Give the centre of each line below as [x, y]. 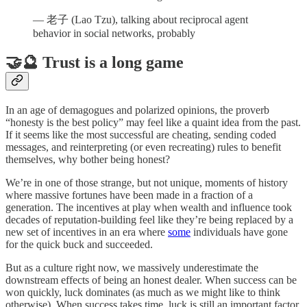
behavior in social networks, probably [114, 34]
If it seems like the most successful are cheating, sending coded [141, 135]
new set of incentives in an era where [87, 232]
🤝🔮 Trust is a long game [95, 63]
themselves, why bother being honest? [88, 160]
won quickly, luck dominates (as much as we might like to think [143, 293]
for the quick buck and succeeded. [81, 245]
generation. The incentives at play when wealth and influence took [149, 208]
